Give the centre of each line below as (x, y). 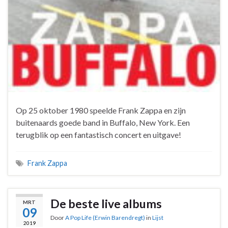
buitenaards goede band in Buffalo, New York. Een (103, 122)
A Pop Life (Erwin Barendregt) (105, 217)
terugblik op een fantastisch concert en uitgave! (98, 134)
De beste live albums (106, 203)
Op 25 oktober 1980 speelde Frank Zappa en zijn (101, 110)
